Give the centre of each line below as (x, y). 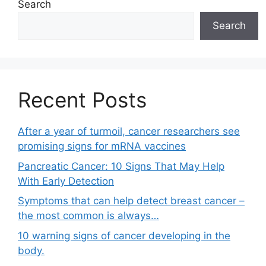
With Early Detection (66, 181)
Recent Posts (82, 100)
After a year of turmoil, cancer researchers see (129, 131)
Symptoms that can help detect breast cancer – (131, 201)
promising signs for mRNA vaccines (102, 146)
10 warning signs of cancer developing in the (124, 235)
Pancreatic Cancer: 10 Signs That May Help (121, 166)
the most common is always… (88, 216)
